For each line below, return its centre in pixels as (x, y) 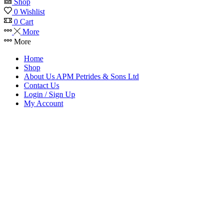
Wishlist (32, 11)
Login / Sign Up (50, 94)
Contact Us (42, 85)
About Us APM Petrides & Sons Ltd (81, 76)
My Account (44, 103)
